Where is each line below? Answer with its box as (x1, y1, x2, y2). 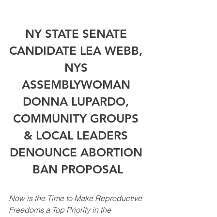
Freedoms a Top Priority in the (9, 204, 113, 215)
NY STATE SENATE (25, 26, 130, 41)
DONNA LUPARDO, (23, 94, 132, 108)
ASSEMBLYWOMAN (21, 77, 134, 92)
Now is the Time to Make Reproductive (9, 193, 144, 203)
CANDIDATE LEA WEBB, (9, 43, 146, 58)
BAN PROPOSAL (32, 162, 123, 176)
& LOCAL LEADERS (24, 128, 131, 142)
